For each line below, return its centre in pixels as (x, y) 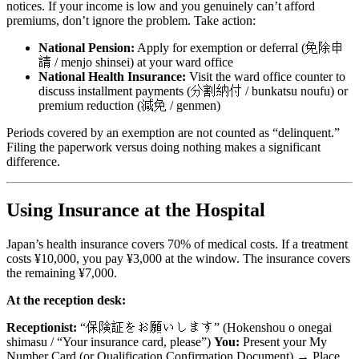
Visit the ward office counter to (266, 76)
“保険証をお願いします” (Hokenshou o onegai (204, 327)
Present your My (283, 341)
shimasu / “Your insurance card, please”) (110, 341)
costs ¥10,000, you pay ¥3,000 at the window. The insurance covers (178, 258)
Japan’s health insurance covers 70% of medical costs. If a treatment (177, 244)
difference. (33, 161)
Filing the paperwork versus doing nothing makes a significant (163, 147)
